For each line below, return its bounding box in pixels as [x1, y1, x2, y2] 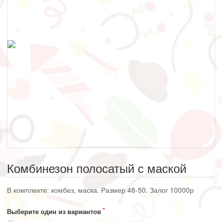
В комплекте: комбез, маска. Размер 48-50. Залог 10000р [7, 184, 194, 195]
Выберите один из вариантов [7, 206, 101, 216]
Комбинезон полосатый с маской [7, 159, 186, 176]
